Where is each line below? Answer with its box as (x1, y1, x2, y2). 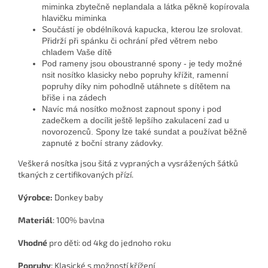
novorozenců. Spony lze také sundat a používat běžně (42, 127, 247, 137)
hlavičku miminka (42, 13, 106, 23)
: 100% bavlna (53, 215, 105, 226)
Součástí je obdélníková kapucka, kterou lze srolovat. (42, 25, 245, 35)
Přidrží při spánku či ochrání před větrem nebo (42, 36, 218, 46)
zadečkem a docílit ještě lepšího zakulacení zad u (42, 115, 229, 126)
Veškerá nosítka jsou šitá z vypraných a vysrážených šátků (18, 158, 238, 169)
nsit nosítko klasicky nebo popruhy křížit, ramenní (42, 70, 229, 80)
